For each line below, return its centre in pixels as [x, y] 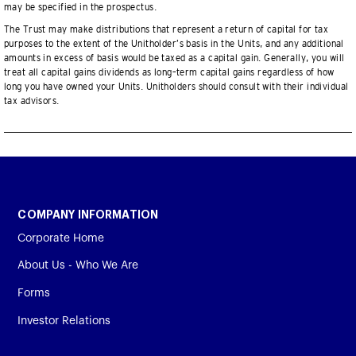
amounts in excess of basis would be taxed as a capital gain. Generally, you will [174, 58]
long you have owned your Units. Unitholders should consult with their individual [176, 87]
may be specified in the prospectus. [81, 7]
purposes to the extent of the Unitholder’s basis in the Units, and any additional [174, 44]
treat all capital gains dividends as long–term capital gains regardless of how [169, 72]
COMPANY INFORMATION [88, 215]
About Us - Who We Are [78, 266]
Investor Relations [64, 321]
